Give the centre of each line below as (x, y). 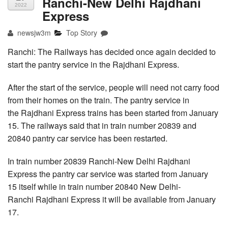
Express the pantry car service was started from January (108, 174)
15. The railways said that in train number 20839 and (102, 126)
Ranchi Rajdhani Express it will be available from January (112, 199)
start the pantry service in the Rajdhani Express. (93, 65)
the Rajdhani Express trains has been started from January (113, 113)
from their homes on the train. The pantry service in (98, 100)
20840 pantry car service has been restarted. (88, 138)
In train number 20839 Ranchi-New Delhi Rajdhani (99, 161)
